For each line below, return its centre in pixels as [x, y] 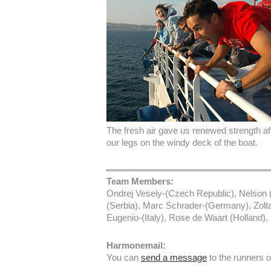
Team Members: [140, 181]
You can [124, 257]
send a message [174, 257]
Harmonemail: [136, 245]
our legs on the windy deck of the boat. [182, 142]
